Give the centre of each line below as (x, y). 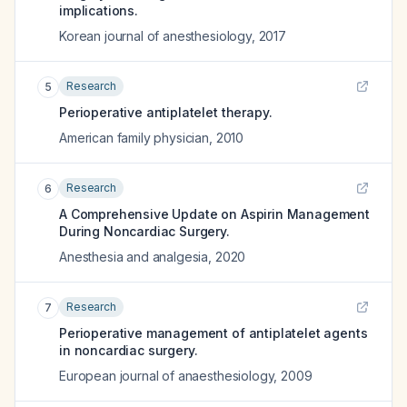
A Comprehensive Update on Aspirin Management (214, 214)
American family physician (134, 138)
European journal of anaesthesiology (167, 376)
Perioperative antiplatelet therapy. (166, 112)
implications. (99, 10)
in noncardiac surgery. (129, 350)
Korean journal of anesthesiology (155, 36)
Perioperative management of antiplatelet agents (213, 333)
